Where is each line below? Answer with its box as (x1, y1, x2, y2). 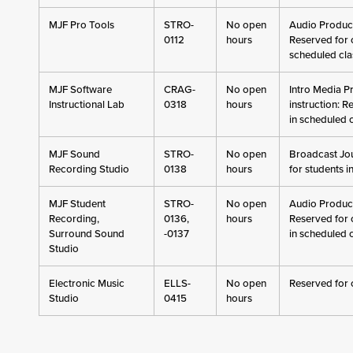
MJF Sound (48, 147, 100, 162)
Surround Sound (48, 226, 124, 241)
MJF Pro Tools (48, 17, 114, 32)
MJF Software (48, 82, 112, 97)
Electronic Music (48, 276, 124, 291)
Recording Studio (48, 162, 129, 176)
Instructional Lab (48, 97, 124, 112)
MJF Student (48, 196, 106, 211)
